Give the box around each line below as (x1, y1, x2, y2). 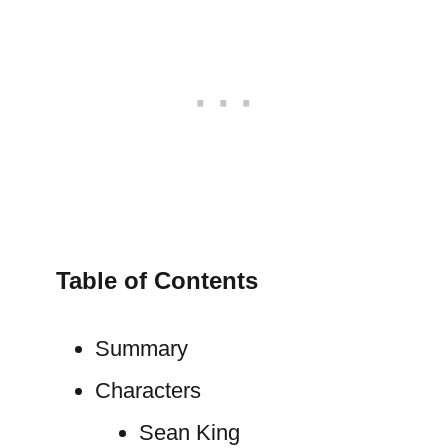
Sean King (138, 420, 240, 445)
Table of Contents (56, 267, 258, 294)
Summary (94, 336, 188, 361)
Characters (94, 378, 201, 403)
